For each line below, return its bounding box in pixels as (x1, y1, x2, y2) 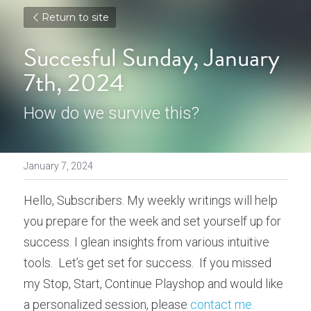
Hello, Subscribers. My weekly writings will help (24, 193, 278, 208)
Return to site (42, 11, 109, 24)
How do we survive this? (24, 103, 199, 123)
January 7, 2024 (24, 160, 93, 171)
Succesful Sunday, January (24, 39, 280, 76)
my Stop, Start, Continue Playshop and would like (24, 276, 283, 291)
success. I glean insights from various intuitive (24, 235, 269, 249)
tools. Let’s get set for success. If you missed (24, 255, 271, 270)
